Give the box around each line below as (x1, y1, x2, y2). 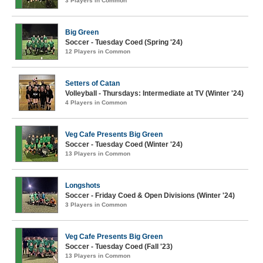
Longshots (65, 181, 100, 190)
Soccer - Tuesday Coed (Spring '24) (65, 38, 183, 46)
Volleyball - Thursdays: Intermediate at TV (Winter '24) (65, 89, 244, 97)
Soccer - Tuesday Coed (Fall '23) (65, 242, 173, 251)
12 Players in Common (65, 48, 130, 55)
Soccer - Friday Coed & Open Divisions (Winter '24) (65, 191, 235, 200)
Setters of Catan (65, 79, 120, 87)
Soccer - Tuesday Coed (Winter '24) (65, 140, 183, 149)
